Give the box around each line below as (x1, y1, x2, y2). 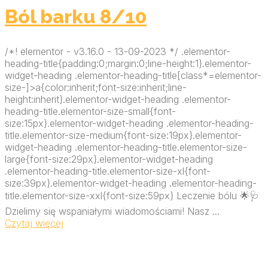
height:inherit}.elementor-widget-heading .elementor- (5, 93, 231, 105)
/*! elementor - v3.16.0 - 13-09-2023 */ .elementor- (5, 45, 230, 57)
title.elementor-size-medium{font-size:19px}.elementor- (5, 129, 242, 141)
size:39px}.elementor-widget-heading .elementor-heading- (5, 176, 257, 189)
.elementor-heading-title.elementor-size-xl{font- (5, 165, 211, 177)
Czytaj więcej (5, 217, 63, 229)
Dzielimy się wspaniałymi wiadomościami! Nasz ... (5, 205, 220, 217)
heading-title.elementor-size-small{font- (5, 105, 176, 117)
